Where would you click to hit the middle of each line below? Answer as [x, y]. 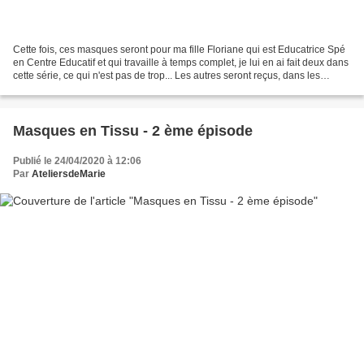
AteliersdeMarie [69, 174]
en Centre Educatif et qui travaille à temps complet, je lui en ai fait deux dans [181, 63]
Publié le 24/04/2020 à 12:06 [77, 161]
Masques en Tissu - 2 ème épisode [133, 131]
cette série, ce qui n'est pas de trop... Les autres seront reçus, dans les [167, 76]
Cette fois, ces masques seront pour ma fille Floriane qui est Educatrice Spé [179, 50]
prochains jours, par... [60, 89]
